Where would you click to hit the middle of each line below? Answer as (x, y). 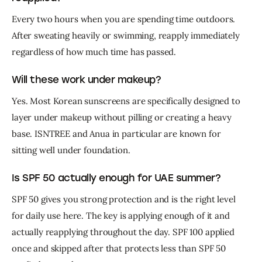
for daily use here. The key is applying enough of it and (122, 215)
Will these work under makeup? (87, 80)
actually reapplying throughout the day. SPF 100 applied (124, 232)
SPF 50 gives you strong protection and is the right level (125, 199)
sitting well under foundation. (71, 150)
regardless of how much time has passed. (94, 52)
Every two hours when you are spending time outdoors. (125, 19)
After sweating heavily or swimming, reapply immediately (127, 36)
